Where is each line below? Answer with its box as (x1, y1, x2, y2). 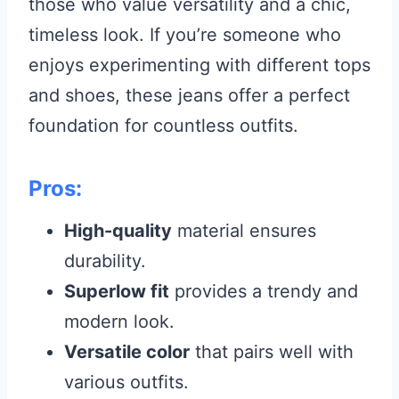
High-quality (64, 220, 172, 241)
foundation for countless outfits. (28, 115, 298, 136)
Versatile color (64, 341, 190, 362)
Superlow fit (64, 281, 169, 302)
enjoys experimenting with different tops (28, 54, 370, 76)
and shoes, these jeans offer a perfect (28, 85, 350, 106)
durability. (64, 250, 146, 272)
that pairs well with (190, 341, 354, 362)
